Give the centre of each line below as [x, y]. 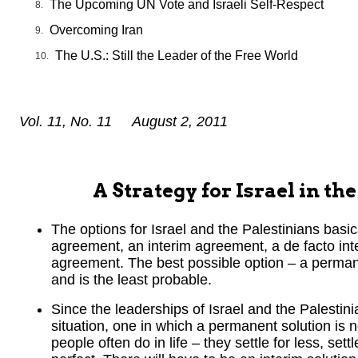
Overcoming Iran [96, 30]
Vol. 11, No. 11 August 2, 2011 [123, 122]
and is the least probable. [131, 280]
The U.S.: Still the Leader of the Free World [177, 56]
